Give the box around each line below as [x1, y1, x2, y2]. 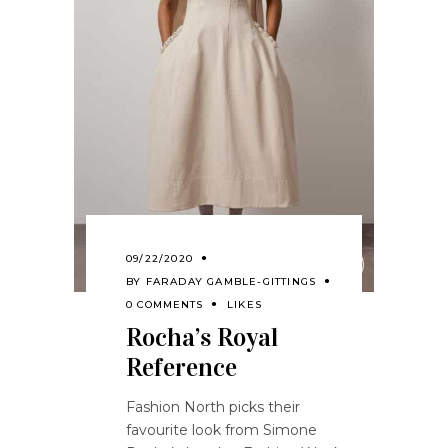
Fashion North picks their [126, 398, 300, 416]
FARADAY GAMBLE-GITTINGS [145, 275, 317, 288]
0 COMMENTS [126, 298, 203, 311]
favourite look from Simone [126, 421, 317, 439]
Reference [126, 352, 237, 383]
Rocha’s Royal [126, 322, 278, 353]
